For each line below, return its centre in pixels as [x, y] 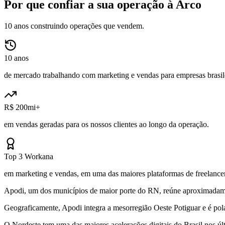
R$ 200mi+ [22, 107]
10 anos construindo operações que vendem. [74, 26]
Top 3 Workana [29, 156]
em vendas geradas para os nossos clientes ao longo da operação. [106, 124]
